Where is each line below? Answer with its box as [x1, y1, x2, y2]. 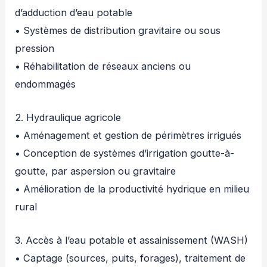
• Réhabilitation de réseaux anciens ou [15, 60, 191, 72]
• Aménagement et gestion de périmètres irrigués [15, 129, 242, 141]
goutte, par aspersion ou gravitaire [15, 164, 176, 177]
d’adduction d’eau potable [15, 6, 133, 18]
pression [15, 42, 55, 54]
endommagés [15, 77, 76, 90]
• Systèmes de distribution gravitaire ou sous [15, 24, 221, 36]
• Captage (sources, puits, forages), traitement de [15, 252, 246, 265]
